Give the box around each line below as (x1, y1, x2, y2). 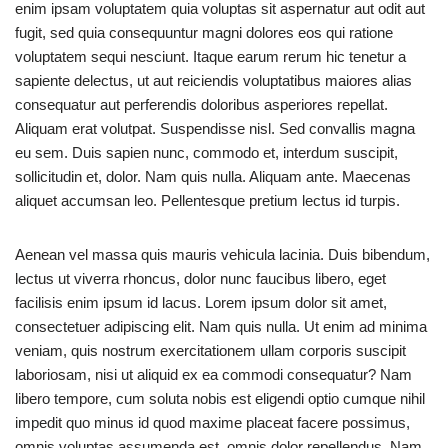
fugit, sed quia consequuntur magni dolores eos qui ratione (15, 24, 393, 42)
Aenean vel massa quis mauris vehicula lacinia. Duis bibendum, (15, 246, 430, 264)
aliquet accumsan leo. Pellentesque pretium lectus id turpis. (15, 192, 400, 210)
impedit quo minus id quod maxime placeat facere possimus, (15, 414, 410, 432)
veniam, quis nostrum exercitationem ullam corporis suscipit (15, 342, 406, 360)
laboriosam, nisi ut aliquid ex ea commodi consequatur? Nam (15, 366, 412, 384)
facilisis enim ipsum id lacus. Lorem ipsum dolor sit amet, (15, 294, 387, 312)
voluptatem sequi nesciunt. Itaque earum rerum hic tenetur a (15, 48, 406, 66)
